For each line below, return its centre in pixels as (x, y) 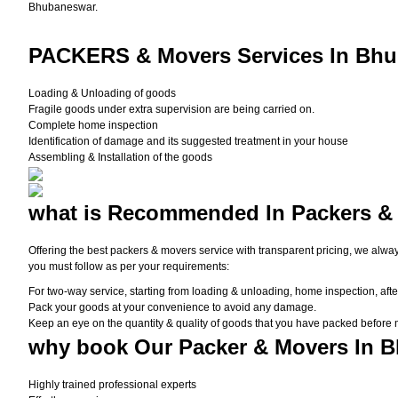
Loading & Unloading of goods (102, 93)
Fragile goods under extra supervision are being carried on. (171, 109)
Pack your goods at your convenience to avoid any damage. (172, 307)
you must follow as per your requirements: (129, 267)
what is (65, 213)
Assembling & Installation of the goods (120, 157)
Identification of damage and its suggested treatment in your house (188, 141)
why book (78, 347)
